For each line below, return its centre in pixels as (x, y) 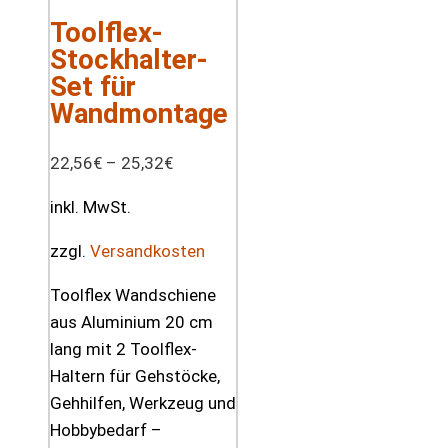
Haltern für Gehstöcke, (135, 375)
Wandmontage (139, 113)
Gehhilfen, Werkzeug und (143, 402)
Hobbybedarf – (106, 429)
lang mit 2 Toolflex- (123, 348)
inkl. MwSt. (90, 206)
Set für (93, 86)
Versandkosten (147, 250)
